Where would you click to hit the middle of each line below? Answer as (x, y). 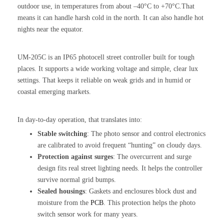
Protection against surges (75, 156)
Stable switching (62, 133)
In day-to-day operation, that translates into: (80, 119)
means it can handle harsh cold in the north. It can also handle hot (110, 17)
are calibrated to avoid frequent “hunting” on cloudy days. (120, 145)
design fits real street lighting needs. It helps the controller (120, 168)
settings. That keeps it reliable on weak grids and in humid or (104, 80)
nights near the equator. (50, 29)
